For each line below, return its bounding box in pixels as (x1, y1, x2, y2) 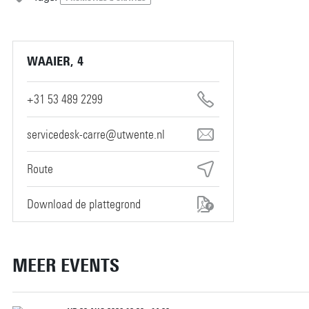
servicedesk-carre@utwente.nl (26, 126, 165, 142)
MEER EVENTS (12, 254, 119, 277)
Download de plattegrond (26, 196, 141, 212)
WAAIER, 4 (26, 53, 83, 69)
